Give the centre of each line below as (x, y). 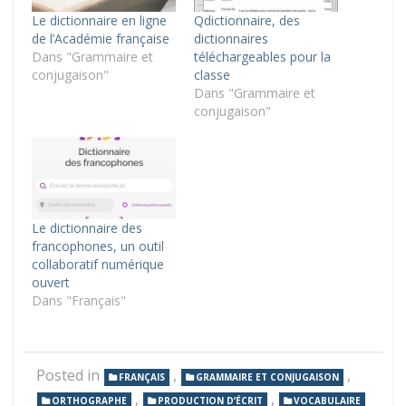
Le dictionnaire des (87, 227)
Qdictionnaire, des (247, 20)
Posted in (70, 375)
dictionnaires (231, 38)
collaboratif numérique (98, 264)
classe (212, 74)
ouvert (51, 282)
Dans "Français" (79, 300)
